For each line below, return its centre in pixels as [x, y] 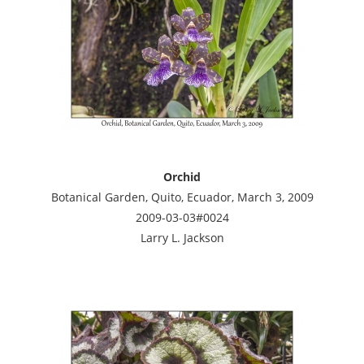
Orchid [182, 176]
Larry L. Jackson [182, 237]
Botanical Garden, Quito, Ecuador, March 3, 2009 [182, 197]
